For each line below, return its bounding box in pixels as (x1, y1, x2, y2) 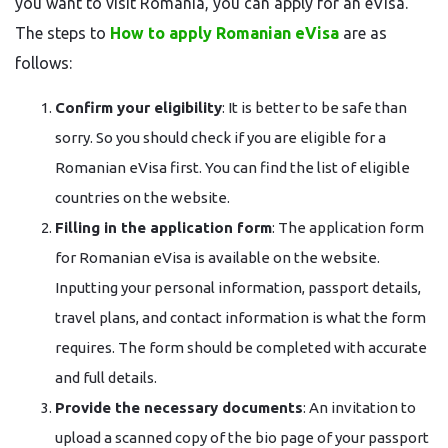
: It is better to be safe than (222, 99, 407, 116)
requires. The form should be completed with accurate (55, 339, 427, 356)
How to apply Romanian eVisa (110, 24, 339, 42)
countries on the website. (55, 189, 230, 206)
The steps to (15, 24, 110, 42)
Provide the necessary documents (55, 399, 303, 416)
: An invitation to (303, 399, 416, 416)
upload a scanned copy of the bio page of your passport (55, 429, 429, 446)
